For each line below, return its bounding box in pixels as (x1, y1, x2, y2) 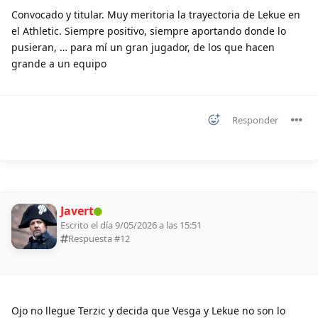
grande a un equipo (11, 56, 106, 70)
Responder (232, 113, 278, 126)
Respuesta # (68, 231, 120, 245)
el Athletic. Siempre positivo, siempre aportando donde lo (11, 23, 286, 38)
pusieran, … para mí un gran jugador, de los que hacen (11, 40, 275, 54)
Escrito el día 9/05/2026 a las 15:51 (60, 218, 202, 231)
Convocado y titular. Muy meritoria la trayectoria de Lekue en (11, 7, 300, 21)
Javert (60, 202, 94, 219)
